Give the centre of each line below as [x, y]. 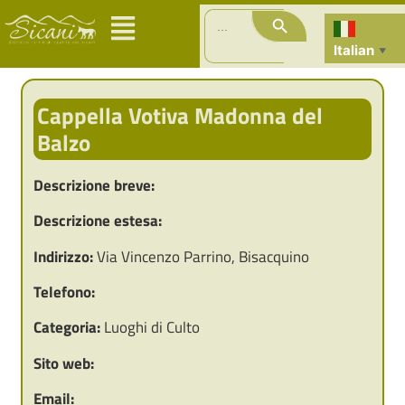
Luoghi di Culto [150, 328]
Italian [354, 50]
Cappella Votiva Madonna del [179, 116]
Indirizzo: [63, 256]
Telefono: [64, 292]
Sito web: [63, 363]
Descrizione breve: [94, 185]
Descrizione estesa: [97, 221]
